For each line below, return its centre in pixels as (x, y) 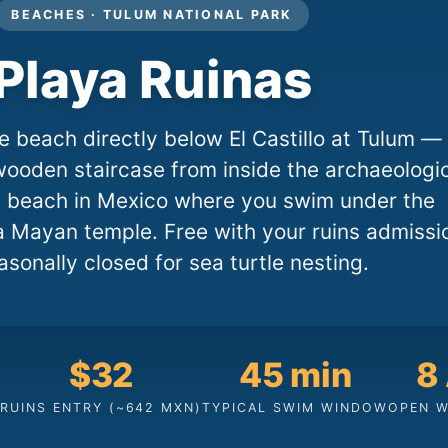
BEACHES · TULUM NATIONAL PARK (152, 14)
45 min (295, 375)
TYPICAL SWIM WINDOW (295, 407)
